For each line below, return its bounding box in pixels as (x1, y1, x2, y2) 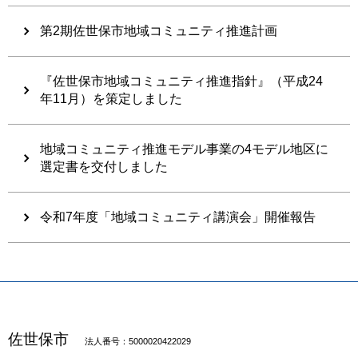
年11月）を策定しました (40, 91, 182, 105)
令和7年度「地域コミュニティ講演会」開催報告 (40, 209, 316, 224)
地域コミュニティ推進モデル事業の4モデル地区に (40, 141, 328, 156)
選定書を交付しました (40, 159, 168, 173)
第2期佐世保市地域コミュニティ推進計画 (40, 23, 277, 38)
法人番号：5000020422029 (85, 336, 191, 346)
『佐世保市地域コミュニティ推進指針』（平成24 (40, 74, 323, 88)
